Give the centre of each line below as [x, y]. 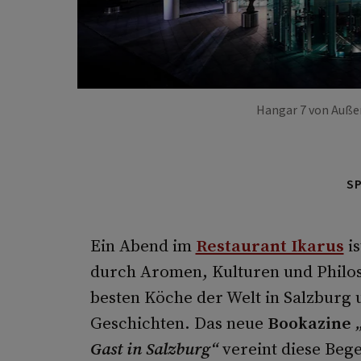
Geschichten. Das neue [178, 323]
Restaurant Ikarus [270, 246]
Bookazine [311, 323]
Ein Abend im [143, 246]
